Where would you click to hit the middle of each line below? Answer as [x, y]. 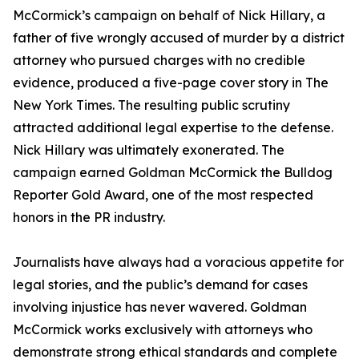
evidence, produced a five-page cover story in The [171, 83]
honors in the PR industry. [89, 217]
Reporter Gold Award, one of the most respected [163, 195]
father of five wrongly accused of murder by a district [179, 38]
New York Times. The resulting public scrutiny [151, 105]
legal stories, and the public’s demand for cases [160, 284]
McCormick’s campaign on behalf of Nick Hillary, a [169, 15]
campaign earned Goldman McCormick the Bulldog [173, 172]
